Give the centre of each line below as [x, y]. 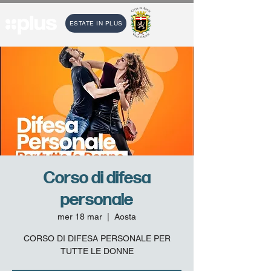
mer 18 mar [80, 217]
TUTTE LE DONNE [97, 251]
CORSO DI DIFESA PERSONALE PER [97, 238]
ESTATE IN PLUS [96, 23]
